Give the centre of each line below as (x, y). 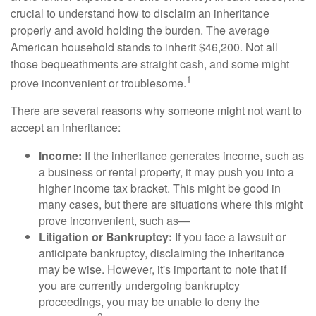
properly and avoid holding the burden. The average (140, 30)
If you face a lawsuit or (229, 237)
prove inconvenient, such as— (114, 221)
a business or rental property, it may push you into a (166, 172)
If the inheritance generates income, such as (193, 156)
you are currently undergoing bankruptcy (139, 286)
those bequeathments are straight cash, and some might (150, 64)
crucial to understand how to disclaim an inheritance (140, 13)
